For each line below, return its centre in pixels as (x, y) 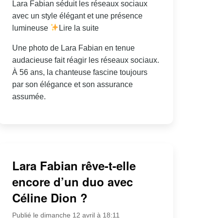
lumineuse (31, 28)
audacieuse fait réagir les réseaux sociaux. (85, 60)
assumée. (29, 96)
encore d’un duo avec (72, 182)
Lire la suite (79, 28)
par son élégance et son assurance (72, 84)
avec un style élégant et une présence (77, 16)
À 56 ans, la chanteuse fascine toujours (80, 72)
